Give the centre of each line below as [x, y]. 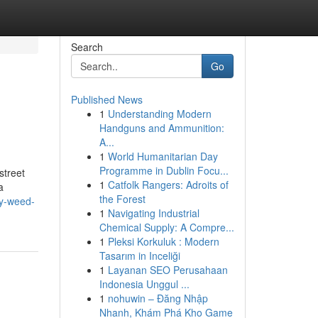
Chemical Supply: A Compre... [166, 227]
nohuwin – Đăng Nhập [158, 298]
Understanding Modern [159, 114]
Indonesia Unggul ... [144, 284]
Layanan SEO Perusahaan [168, 270]
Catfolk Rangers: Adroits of [168, 185]
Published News [106, 99]
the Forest [122, 199]
